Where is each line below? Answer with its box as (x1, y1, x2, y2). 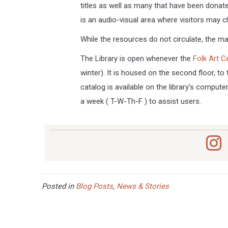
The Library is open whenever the (80, 53, 193, 63)
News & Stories (117, 181, 169, 191)
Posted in (42, 181, 76, 191)
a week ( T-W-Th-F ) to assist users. (80, 96, 201, 106)
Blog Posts (76, 181, 113, 191)
